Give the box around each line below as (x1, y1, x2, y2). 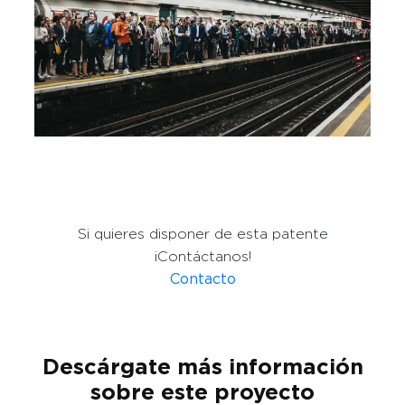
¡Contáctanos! (154, 249, 251, 264)
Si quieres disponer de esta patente (77, 226, 328, 241)
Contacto (169, 271, 236, 287)
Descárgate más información (42, 356, 363, 379)
